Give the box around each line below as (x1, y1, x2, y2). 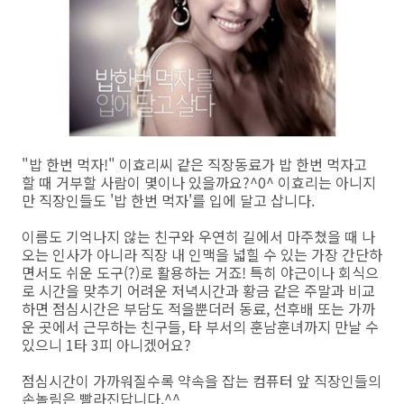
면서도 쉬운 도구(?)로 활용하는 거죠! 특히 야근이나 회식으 (22, 261, 379, 283)
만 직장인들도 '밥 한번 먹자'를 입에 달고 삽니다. (22, 188, 315, 211)
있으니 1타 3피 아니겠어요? (22, 333, 191, 355)
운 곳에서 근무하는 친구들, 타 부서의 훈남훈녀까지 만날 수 (22, 315, 379, 337)
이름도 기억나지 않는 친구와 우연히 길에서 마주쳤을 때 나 (22, 225, 375, 247)
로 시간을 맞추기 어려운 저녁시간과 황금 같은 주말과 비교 (22, 279, 375, 301)
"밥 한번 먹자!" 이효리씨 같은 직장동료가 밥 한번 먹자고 (22, 152, 367, 175)
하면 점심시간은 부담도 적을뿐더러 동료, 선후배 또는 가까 (22, 297, 375, 319)
